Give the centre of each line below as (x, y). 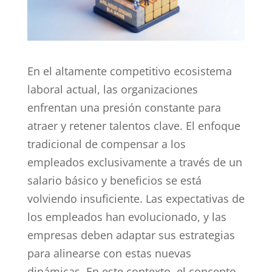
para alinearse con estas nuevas (109, 253)
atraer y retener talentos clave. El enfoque (134, 125)
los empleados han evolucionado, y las (127, 216)
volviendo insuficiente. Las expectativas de (136, 198)
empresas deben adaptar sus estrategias (131, 235)
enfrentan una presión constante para (124, 107)
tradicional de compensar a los (106, 144)
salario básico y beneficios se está (114, 180)
